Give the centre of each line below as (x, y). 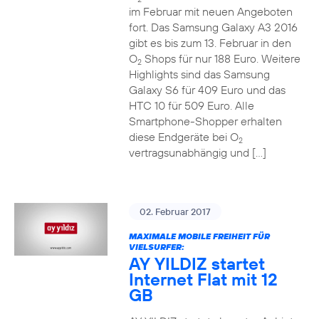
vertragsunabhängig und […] (197, 152)
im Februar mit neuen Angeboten (210, 11)
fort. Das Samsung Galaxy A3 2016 (213, 27)
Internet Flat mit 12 (203, 279)
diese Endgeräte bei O (183, 137)
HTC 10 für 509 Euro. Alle (191, 105)
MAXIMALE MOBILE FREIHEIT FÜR (199, 236)
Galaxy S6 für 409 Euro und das (207, 90)
